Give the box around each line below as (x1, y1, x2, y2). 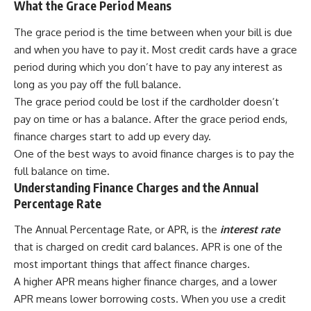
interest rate (217, 223, 280, 237)
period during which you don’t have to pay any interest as (14, 60, 283, 74)
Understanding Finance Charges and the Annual (14, 179, 258, 195)
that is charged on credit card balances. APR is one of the (14, 240, 283, 254)
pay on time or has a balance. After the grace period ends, (14, 112, 287, 126)
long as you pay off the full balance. (14, 77, 181, 91)
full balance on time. (14, 164, 110, 178)
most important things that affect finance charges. (14, 258, 250, 271)
